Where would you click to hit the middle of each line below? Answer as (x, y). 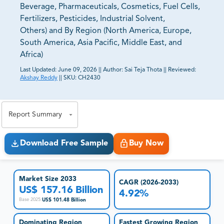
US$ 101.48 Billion (64, 200)
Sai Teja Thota (143, 70)
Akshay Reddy (39, 78)
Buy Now (146, 144)
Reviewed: (182, 70)
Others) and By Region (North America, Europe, (106, 31)
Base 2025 (29, 200)
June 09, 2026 (77, 70)
